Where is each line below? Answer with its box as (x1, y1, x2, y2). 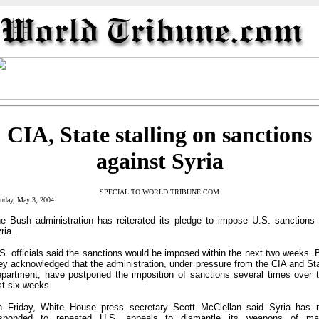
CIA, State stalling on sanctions (7, 122, 312, 147)
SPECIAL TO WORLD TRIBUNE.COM (100, 188, 219, 196)
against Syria (95, 148, 224, 174)
